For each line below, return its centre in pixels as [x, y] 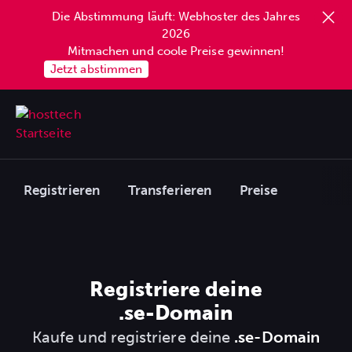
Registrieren [62, 190]
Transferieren [170, 190]
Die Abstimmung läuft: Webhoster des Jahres [176, 16]
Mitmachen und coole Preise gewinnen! [176, 51]
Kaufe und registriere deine [133, 337]
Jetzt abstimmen [97, 69]
